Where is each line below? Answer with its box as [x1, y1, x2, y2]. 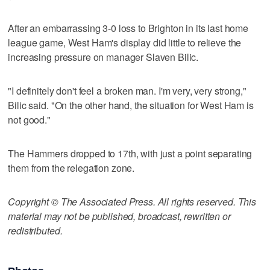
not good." [8, 112, 51, 127]
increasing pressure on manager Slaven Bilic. [8, 49, 199, 64]
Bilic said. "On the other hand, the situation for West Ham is [8, 98, 254, 112]
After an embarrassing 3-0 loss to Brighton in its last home [8, 20, 249, 35]
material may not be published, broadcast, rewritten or [8, 209, 231, 223]
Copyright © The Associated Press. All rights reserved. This [8, 194, 257, 209]
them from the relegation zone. [8, 160, 135, 175]
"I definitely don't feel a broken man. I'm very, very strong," [8, 83, 246, 98]
